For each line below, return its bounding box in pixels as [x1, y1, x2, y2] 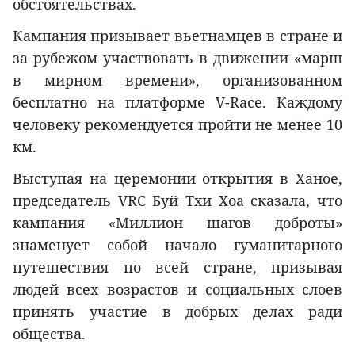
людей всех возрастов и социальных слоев [13, 280, 342, 300]
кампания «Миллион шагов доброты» [13, 213, 342, 233]
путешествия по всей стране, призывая [13, 258, 342, 277]
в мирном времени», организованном [13, 71, 342, 90]
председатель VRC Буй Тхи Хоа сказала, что [13, 191, 342, 211]
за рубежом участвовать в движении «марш [13, 48, 342, 68]
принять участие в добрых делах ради [13, 302, 342, 322]
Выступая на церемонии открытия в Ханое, [13, 169, 342, 189]
